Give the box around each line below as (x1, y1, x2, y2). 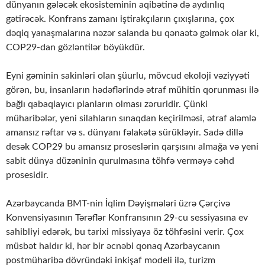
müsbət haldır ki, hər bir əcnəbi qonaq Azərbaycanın (6, 241, 220, 251)
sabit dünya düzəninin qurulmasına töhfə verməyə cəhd (6, 156, 234, 166)
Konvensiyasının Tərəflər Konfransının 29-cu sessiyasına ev (6, 213, 248, 223)
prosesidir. (6, 170, 49, 180)
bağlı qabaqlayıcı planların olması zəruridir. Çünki (6, 99, 208, 109)
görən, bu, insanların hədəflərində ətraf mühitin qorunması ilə (6, 85, 258, 95)
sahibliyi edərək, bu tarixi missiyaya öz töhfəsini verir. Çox (6, 227, 244, 237)
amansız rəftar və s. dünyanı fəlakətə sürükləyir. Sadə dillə (6, 128, 243, 138)
